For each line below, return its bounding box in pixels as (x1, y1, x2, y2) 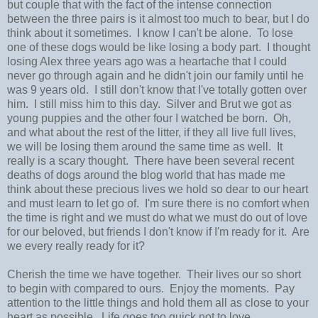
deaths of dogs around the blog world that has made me (7, 169, 285, 182)
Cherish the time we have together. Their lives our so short (7, 268, 301, 281)
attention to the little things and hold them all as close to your (7, 297, 309, 309)
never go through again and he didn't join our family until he (7, 70, 304, 82)
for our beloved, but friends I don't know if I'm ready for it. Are (7, 226, 309, 238)
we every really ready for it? (7, 240, 145, 253)
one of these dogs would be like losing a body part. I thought (7, 41, 310, 54)
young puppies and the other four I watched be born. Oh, (7, 112, 291, 125)
